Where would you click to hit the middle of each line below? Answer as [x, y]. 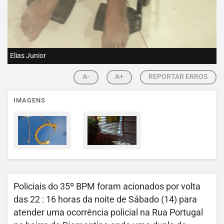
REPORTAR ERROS [178, 76]
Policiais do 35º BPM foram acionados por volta [107, 186]
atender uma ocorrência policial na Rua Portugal [109, 212]
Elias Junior [28, 55]
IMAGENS [29, 100]
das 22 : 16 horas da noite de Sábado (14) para [105, 199]
